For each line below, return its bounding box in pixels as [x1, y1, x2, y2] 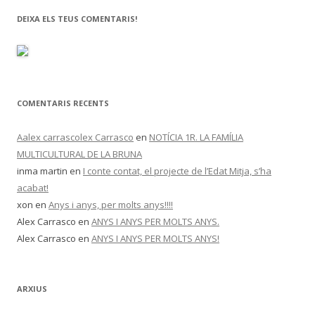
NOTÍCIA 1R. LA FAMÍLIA [149, 131, 243, 143]
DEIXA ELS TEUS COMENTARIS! [17, 13, 137, 24]
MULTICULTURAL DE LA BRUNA [17, 148, 142, 160]
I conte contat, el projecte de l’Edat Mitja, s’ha [83, 165, 271, 177]
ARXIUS [17, 283, 47, 294]
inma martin [17, 165, 67, 177]
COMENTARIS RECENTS [17, 98, 109, 108]
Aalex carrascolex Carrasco [17, 131, 134, 143]
